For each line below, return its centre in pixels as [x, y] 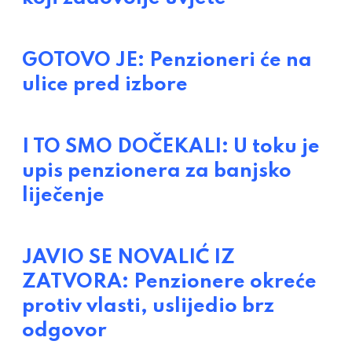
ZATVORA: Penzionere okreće [169, 282]
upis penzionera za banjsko [157, 172]
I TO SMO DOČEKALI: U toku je [171, 147]
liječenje [63, 196]
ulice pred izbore [105, 85]
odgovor [64, 331]
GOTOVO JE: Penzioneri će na [167, 61]
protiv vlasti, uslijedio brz [148, 307]
